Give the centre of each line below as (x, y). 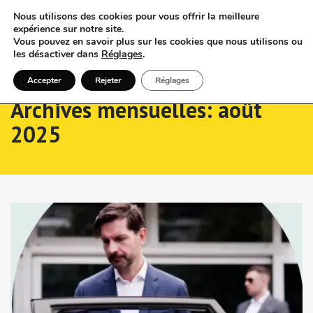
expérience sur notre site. (68, 29)
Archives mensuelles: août (136, 110)
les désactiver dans (57, 54)
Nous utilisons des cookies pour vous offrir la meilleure (136, 16)
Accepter (44, 80)
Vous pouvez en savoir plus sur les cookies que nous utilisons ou (158, 42)
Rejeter (108, 80)
